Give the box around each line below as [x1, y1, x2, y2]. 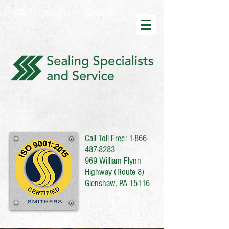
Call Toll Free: [85, 133, 129, 144]
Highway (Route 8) [85, 167, 144, 177]
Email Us [85, 7, 114, 18]
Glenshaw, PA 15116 [85, 178, 150, 189]
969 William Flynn [85, 155, 141, 166]
